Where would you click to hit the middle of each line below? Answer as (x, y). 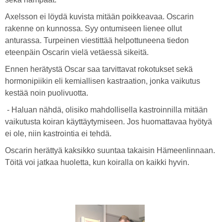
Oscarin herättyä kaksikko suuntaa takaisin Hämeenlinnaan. (110, 150)
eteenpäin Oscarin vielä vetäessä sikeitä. (77, 52)
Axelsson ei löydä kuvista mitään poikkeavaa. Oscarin (99, 17)
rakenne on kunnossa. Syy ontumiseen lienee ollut (93, 28)
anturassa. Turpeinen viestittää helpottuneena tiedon (97, 40)
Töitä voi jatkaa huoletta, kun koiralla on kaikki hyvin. (97, 162)
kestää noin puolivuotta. (47, 93)
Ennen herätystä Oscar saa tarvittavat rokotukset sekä (99, 69)
